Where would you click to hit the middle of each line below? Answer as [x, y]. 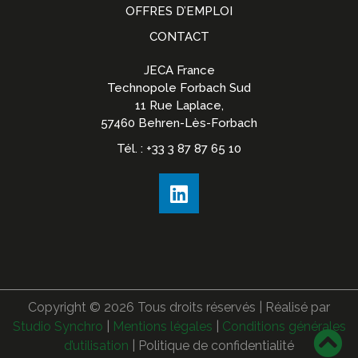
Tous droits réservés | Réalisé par [232, 308]
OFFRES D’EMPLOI [179, 12]
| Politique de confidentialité [211, 346]
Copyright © [66, 308]
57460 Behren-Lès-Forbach [179, 123]
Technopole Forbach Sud [179, 88]
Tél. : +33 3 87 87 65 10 [179, 149]
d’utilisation [96, 346]
